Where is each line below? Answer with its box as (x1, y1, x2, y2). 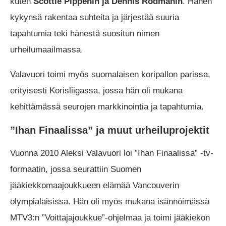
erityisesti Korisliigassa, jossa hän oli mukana (10, 86, 183, 96)
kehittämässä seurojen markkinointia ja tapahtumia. (10, 102, 204, 112)
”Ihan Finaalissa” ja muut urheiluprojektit (10, 125, 209, 136)
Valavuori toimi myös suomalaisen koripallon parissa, (10, 70, 210, 80)
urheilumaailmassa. (10, 45, 83, 55)
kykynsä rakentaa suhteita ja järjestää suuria (10, 13, 179, 23)
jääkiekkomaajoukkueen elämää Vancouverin (10, 181, 179, 191)
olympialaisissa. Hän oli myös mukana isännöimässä (10, 197, 209, 207)
